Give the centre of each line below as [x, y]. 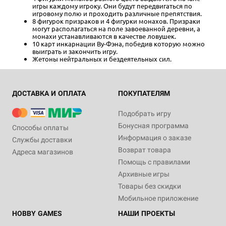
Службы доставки [42, 140]
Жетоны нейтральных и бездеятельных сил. [102, 59]
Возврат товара [145, 150]
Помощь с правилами [154, 162]
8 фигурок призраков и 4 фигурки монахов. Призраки [116, 21]
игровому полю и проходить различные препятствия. [117, 14]
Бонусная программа [153, 126]
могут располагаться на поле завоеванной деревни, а [116, 29]
